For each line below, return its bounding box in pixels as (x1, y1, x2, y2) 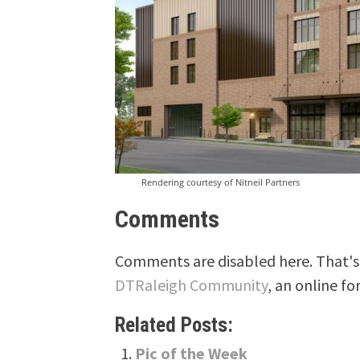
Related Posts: (115, 313, 234, 337)
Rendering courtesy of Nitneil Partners (141, 175, 300, 188)
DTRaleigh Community (115, 275, 268, 296)
